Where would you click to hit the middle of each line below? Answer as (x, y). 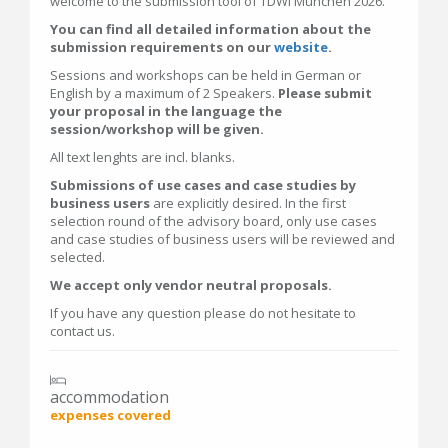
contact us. (82, 331)
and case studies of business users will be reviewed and (222, 239)
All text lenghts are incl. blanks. (142, 157)
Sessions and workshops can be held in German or (205, 75)
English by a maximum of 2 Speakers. (164, 93)
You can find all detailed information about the (210, 29)
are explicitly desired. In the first (248, 203)
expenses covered (110, 415)
